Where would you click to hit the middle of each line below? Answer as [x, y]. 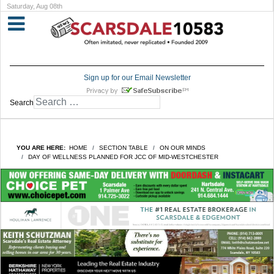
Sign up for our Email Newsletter [137, 78]
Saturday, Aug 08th [35, 6]
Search [22, 103]
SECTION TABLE [124, 148]
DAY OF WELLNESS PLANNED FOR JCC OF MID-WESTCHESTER [123, 157]
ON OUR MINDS [183, 148]
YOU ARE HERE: [43, 148]
